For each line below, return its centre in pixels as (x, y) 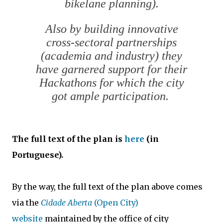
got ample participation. (111, 96)
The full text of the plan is (68, 139)
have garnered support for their (111, 69)
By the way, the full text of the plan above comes (107, 187)
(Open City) (115, 203)
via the (26, 203)
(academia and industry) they (111, 56)
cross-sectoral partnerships (111, 43)
